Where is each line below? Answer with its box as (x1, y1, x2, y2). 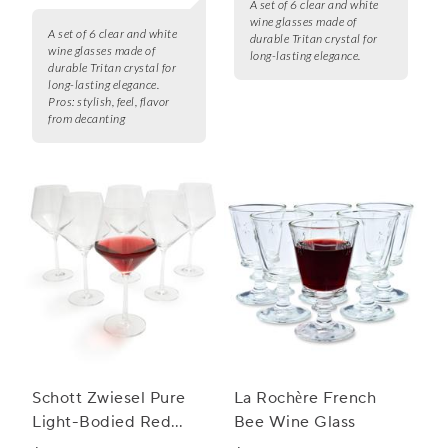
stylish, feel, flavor (77, 94, 170, 110)
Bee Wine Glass (233, 412, 356, 433)
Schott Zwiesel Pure (32, 388, 186, 409)
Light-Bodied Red (32, 412, 171, 433)
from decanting (48, 111, 125, 127)
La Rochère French (233, 388, 377, 409)
